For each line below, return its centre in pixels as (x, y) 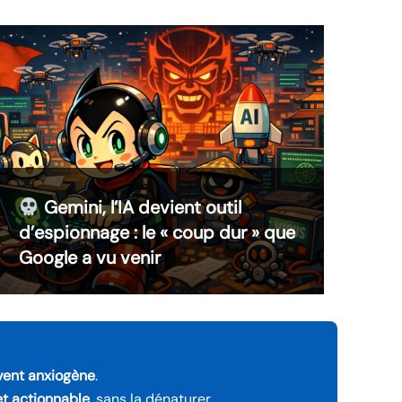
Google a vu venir (90, 258)
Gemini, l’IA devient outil (140, 208)
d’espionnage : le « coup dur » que (157, 233)
